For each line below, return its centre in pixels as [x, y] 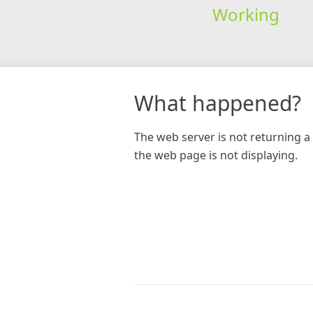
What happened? [218, 103]
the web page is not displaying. [216, 155]
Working [246, 14]
